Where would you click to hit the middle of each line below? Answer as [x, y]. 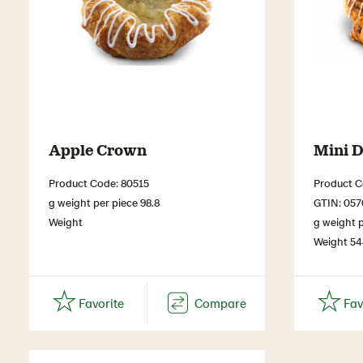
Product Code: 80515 [99, 182]
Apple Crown [98, 149]
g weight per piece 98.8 [104, 202]
